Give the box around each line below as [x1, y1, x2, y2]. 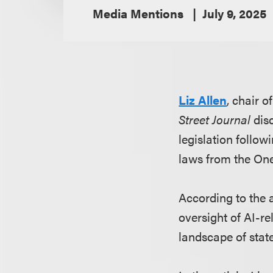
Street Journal [179, 110, 251, 129]
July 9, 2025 [202, 4, 266, 23]
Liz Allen [179, 91, 227, 109]
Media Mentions [93, 4, 186, 23]
